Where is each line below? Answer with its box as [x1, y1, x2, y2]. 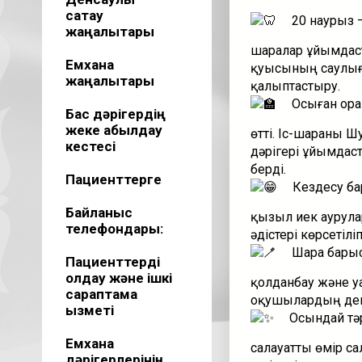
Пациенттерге [65, 171, 162, 187]
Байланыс [65, 204, 133, 221]
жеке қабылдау [65, 122, 162, 138]
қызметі [65, 302, 114, 318]
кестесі [65, 138, 116, 154]
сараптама [65, 286, 137, 302]
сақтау [65, 7, 103, 23]
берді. [250, 162, 286, 177]
